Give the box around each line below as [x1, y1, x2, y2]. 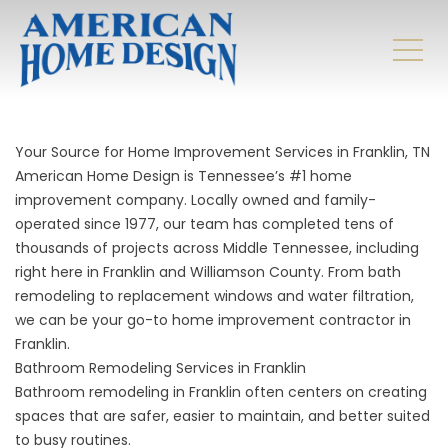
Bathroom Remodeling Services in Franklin [15, 358, 306, 378]
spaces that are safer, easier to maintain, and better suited [15, 406, 430, 426]
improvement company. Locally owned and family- [15, 190, 376, 210]
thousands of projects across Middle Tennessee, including [15, 238, 419, 258]
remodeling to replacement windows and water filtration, [15, 286, 414, 306]
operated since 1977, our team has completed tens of [15, 214, 394, 234]
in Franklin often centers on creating [169, 382, 427, 402]
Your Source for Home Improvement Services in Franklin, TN [15, 142, 430, 162]
